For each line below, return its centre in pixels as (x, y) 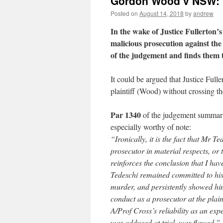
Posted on (124, 13)
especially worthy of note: (151, 127)
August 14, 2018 (162, 13)
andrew (203, 13)
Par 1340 (126, 115)
